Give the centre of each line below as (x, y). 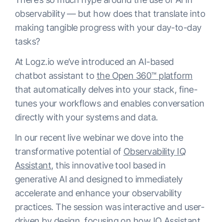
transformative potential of (69, 151)
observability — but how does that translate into (110, 13)
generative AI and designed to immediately (99, 179)
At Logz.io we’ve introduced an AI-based (94, 61)
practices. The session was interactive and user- (110, 207)
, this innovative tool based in (109, 165)
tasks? (29, 41)
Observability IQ (155, 151)
